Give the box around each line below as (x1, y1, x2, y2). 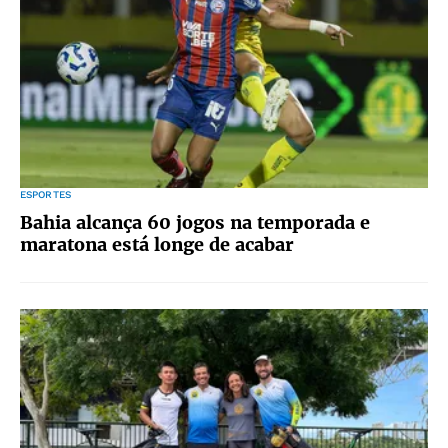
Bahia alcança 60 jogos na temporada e (20, 211, 370, 234)
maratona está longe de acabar (20, 233, 294, 256)
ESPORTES (20, 189, 71, 200)
